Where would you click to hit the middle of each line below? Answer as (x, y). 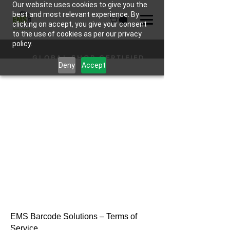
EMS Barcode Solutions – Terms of (74, 217)
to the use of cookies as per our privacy (77, 34)
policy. (22, 44)
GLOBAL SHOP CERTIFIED (89, 58)
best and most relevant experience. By (76, 14)
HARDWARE (89, 66)
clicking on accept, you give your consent (80, 24)
